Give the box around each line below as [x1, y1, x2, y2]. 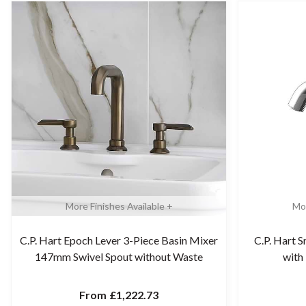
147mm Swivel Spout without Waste [35, 250, 203, 263]
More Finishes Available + [65, 200, 173, 212]
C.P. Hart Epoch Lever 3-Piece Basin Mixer [20, 234, 218, 247]
